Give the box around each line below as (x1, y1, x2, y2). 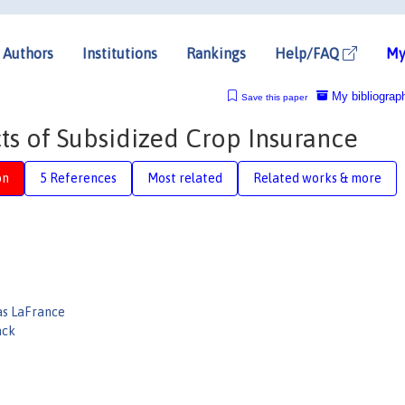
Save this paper (240, 91, 307, 102)
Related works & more (253, 170, 381, 185)
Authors (3, 44, 53, 61)
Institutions (82, 44, 157, 61)
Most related (147, 170, 222, 185)
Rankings (186, 44, 246, 61)
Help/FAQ (275, 44, 343, 61)
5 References (40, 170, 117, 185)
